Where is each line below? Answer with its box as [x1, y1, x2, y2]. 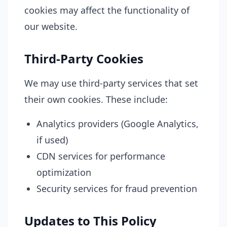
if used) [36, 134, 68, 146]
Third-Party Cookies [24, 50, 143, 67]
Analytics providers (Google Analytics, [36, 118, 199, 130]
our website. [24, 20, 78, 32]
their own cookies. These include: [24, 93, 168, 105]
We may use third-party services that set [24, 77, 198, 89]
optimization [36, 166, 91, 178]
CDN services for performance [36, 150, 165, 162]
